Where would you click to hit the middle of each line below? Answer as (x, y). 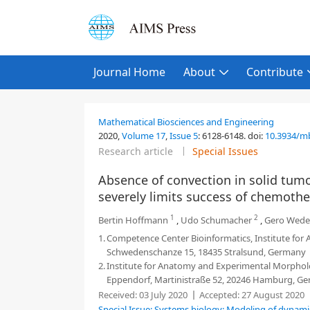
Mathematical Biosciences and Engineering (186, 122)
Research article (136, 151)
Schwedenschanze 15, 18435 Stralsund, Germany (206, 252)
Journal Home (129, 72)
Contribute (275, 72)
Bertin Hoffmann (133, 220)
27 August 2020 (272, 295)
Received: (118, 295)
